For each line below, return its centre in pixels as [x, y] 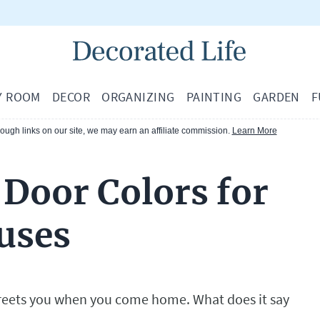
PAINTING [214, 97]
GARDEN [276, 97]
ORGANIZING [138, 97]
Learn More [254, 131]
